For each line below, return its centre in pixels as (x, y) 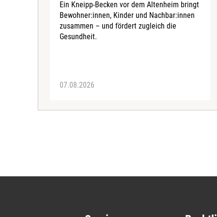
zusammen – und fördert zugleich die (118, 26)
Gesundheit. (78, 37)
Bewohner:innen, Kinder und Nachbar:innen (127, 15)
